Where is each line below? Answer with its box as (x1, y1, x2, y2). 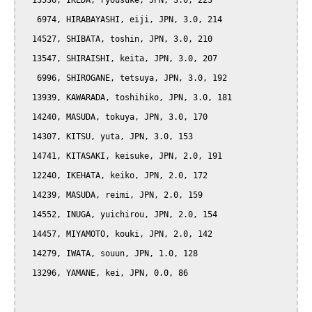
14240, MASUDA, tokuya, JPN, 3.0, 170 (22, 112, 32, 123)
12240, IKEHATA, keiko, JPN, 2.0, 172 (22, 171, 32, 181)
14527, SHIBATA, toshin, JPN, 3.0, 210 (22, 34, 32, 45)
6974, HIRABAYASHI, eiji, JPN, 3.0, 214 (22, 15, 37, 25)
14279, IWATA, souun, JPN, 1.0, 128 (22, 249, 32, 259)
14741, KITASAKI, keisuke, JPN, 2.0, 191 (22, 151, 32, 162)
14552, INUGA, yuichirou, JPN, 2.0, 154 (22, 210, 32, 220)
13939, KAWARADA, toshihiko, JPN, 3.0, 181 (22, 93, 32, 103)
